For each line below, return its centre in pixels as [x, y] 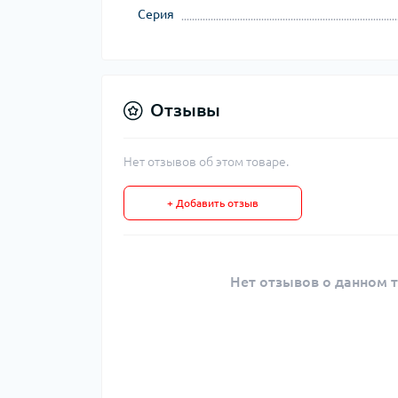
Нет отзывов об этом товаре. [206, 162]
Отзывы [185, 110]
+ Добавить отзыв [213, 203]
